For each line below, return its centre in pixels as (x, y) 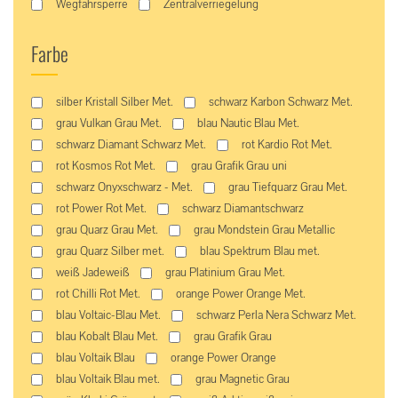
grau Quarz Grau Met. (107, 230)
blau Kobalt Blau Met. (107, 337)
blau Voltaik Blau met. (108, 379)
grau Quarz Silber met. (110, 251)
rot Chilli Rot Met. (98, 294)
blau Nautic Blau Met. (248, 123)
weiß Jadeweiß (93, 273)
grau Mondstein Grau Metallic (264, 230)
